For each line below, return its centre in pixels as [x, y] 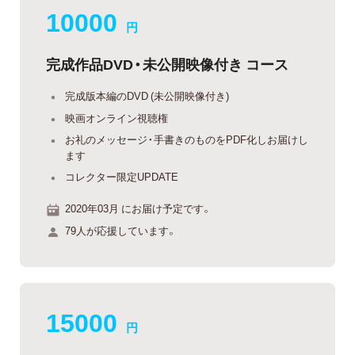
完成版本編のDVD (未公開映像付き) [147, 96]
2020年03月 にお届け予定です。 [138, 208]
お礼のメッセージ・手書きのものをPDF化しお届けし [187, 139]
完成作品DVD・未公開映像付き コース [167, 64]
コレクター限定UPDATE [122, 176]
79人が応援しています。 [121, 230]
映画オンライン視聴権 [116, 117]
